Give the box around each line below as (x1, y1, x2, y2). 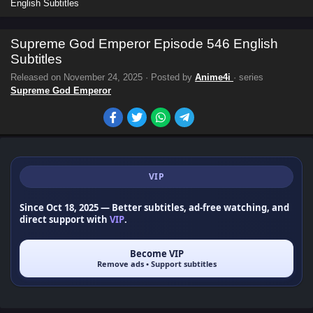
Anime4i (195, 72, 233, 82)
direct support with (20, 213, 110, 226)
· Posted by (143, 72, 195, 82)
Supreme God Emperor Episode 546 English (10, 36, 278, 51)
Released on (10, 72, 64, 82)
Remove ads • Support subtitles (96, 259, 217, 269)
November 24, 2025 (64, 72, 143, 82)
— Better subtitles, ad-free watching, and (99, 201, 289, 214)
